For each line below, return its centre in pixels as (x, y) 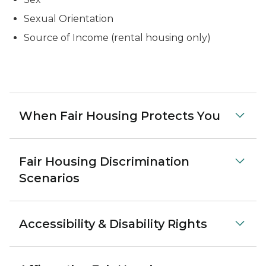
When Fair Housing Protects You (120, 116)
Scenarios (49, 178)
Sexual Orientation (69, 19)
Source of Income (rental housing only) (117, 38)
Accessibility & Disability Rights (113, 224)
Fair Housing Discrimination (104, 161)
